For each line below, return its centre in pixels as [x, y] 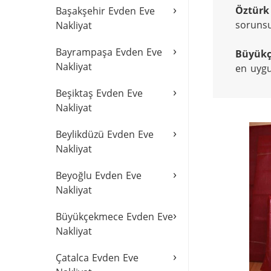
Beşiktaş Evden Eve [99, 93]
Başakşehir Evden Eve [105, 11]
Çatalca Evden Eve [97, 258]
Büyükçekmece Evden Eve [114, 217]
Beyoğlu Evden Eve [99, 175]
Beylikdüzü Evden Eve [105, 134]
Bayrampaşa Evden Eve [109, 52]
